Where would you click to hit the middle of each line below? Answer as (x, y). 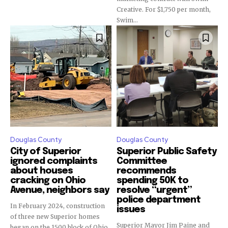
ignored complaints (54, 161)
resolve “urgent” (154, 190)
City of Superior (46, 152)
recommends (146, 171)
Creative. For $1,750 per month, (164, 9)
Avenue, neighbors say (60, 190)
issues (131, 210)
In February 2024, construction (58, 206)
